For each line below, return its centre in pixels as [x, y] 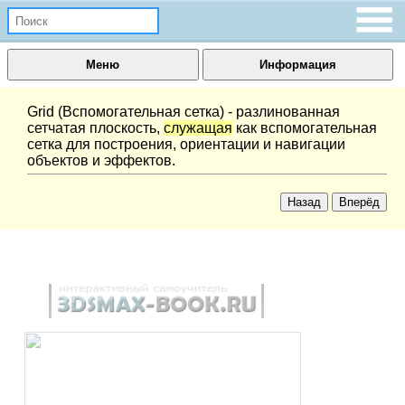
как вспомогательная [305, 128]
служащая [198, 128]
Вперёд [359, 202]
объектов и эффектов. [101, 160]
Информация [298, 65]
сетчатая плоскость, [95, 128]
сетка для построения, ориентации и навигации [186, 144]
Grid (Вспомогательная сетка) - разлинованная [184, 112]
